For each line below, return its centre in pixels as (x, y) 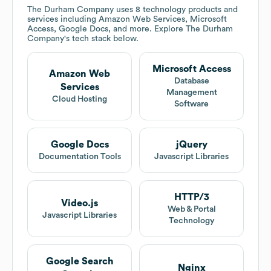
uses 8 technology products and (176, 10)
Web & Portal (191, 210)
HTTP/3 (191, 198)
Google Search (80, 262)
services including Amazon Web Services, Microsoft (127, 20)
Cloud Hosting (80, 100)
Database (191, 81)
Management (191, 93)
